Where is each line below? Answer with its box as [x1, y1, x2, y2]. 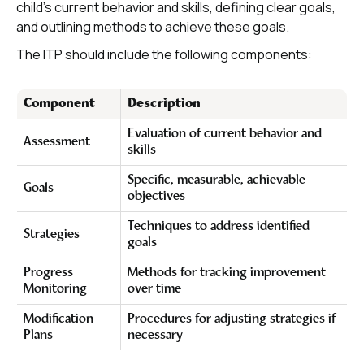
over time [128, 283, 181, 296]
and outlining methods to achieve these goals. [16, 18, 289, 36]
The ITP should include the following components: [16, 45, 312, 63]
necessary [128, 329, 183, 342]
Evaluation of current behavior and [128, 128, 322, 141]
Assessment [24, 136, 90, 149]
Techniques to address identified [128, 220, 310, 233]
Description [128, 97, 201, 110]
